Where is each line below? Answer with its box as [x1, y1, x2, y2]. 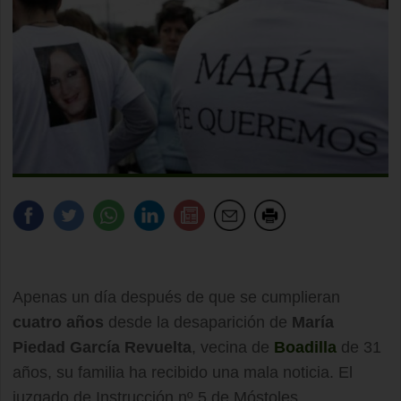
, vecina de [192, 338, 274, 356]
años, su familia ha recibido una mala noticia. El [13, 363, 353, 381]
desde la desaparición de [104, 313, 287, 331]
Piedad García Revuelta [13, 338, 192, 356]
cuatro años [13, 313, 104, 331]
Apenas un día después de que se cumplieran [13, 288, 340, 306]
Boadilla [274, 338, 337, 356]
